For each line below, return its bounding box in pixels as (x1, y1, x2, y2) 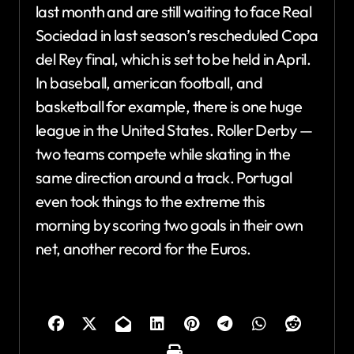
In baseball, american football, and (36, 72, 262, 92)
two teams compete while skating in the (36, 143, 291, 164)
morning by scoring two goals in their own (36, 214, 303, 235)
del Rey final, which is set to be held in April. (36, 48, 311, 69)
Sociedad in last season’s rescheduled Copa (36, 24, 318, 45)
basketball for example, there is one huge (36, 96, 303, 116)
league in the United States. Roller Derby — (36, 119, 313, 140)
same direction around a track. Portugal (36, 167, 292, 187)
